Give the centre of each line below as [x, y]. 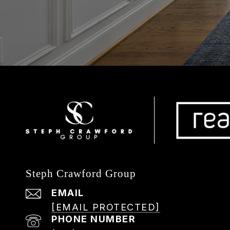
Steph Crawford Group [81, 174]
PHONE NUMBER [93, 219]
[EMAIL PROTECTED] [106, 207]
